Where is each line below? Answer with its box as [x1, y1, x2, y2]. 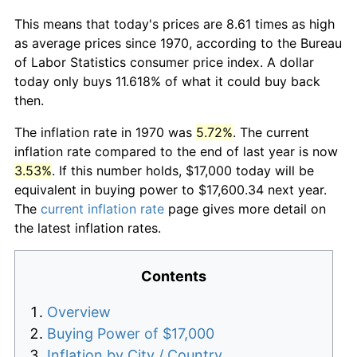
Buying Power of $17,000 [47, 324, 214, 342]
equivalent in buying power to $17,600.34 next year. [14, 181, 327, 198]
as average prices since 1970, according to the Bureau [14, 34, 342, 51]
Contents [141, 267, 206, 284]
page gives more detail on [164, 200, 326, 217]
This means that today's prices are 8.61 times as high [14, 15, 335, 32]
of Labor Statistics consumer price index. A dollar [14, 53, 314, 70]
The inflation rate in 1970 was [14, 124, 196, 140]
